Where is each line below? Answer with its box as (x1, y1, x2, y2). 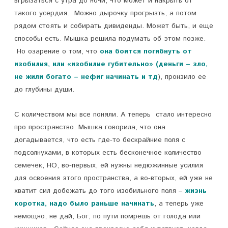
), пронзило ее (158, 72, 206, 82)
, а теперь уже (154, 198, 204, 209)
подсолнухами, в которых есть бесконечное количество (14, 148, 202, 158)
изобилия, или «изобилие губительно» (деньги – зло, (14, 59, 208, 69)
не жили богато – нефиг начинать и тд (14, 72, 158, 82)
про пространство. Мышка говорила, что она (14, 122, 165, 132)
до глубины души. (14, 84, 74, 95)
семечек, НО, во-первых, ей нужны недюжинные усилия (14, 160, 203, 170)
